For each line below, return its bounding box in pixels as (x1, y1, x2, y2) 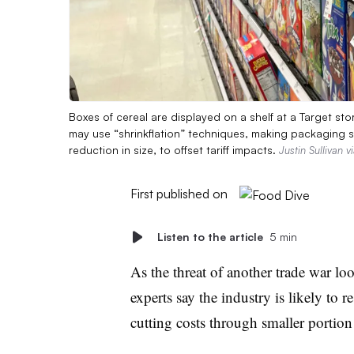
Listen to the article (156, 229, 263, 243)
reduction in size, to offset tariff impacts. (69, 142, 279, 156)
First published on (130, 185, 228, 201)
